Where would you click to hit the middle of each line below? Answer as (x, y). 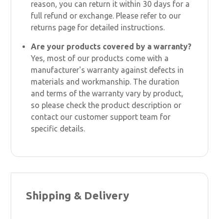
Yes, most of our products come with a (100, 58)
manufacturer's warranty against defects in (108, 70)
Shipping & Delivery (78, 195)
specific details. (58, 128)
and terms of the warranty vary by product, (107, 93)
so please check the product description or (106, 105)
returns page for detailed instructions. (98, 27)
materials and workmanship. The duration (105, 81)
